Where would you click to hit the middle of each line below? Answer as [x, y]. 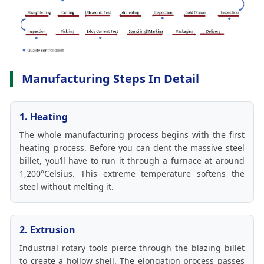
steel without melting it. [67, 187]
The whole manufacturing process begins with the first [132, 135]
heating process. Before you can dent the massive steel [132, 148]
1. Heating [44, 117]
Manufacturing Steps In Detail [111, 79]
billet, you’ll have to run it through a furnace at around [132, 161]
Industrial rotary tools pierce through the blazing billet [132, 248]
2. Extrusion [48, 230]
